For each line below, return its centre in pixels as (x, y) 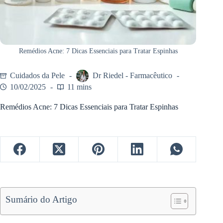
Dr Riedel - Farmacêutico (132, 76)
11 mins (79, 87)
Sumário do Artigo (42, 199)
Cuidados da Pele (37, 76)
